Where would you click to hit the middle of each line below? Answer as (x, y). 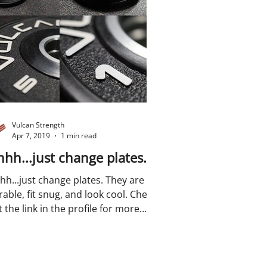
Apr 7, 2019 (31, 136)
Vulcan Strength (38, 125)
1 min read (79, 136)
